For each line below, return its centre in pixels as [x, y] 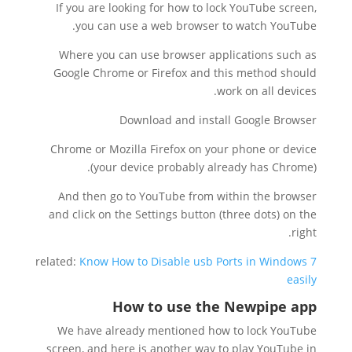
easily [302, 279]
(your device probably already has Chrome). [204, 167]
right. [304, 232]
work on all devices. [267, 91]
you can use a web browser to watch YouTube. [196, 26]
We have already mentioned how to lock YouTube [187, 330]
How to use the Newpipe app [215, 306]
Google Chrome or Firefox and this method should [185, 73]
